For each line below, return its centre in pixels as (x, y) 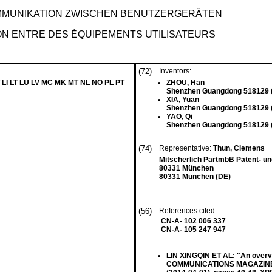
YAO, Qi (179, 117)
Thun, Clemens (240, 148)
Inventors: (175, 71)
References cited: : (191, 211)
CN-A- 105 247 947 (193, 229)
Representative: (186, 148)
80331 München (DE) (195, 177)
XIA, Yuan (183, 100)
